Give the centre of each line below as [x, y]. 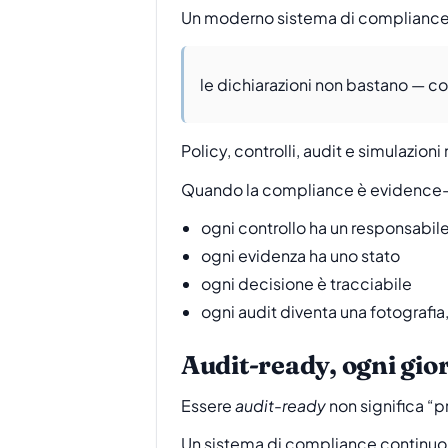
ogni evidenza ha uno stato [300, 256]
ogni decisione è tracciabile [306, 284]
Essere [208, 405]
